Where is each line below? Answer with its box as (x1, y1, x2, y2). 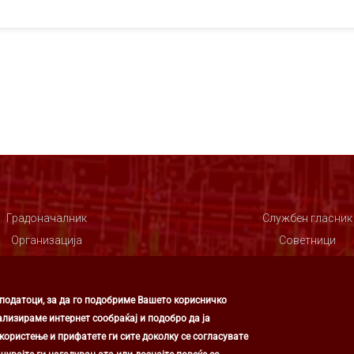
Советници (278, 234, 336, 247)
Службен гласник (262, 212, 352, 224)
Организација (10, 234, 82, 247)
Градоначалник (6, 212, 87, 224)
